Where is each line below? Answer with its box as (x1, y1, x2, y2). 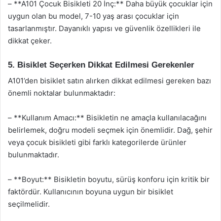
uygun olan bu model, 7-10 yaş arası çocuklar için (8, 11, 179, 21)
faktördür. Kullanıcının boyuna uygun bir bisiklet (8, 187, 173, 196)
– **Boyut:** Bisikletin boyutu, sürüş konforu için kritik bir (8, 175, 210, 184)
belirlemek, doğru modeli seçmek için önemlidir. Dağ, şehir (8, 125, 213, 135)
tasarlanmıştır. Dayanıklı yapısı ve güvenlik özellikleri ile (8, 23, 201, 33)
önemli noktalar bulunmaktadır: (8, 88, 115, 98)
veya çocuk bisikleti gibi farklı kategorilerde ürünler (8, 138, 186, 147)
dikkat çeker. (8, 36, 52, 45)
